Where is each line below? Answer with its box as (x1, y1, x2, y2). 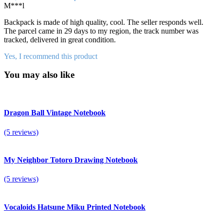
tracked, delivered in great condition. (4, 35, 116, 44)
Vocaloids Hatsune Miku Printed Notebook (4, 202, 145, 211)
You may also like (4, 70, 74, 80)
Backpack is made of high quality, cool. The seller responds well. (4, 18, 203, 26)
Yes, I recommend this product (4, 52, 97, 60)
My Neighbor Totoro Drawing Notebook (4, 155, 138, 164)
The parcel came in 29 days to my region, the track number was (4, 26, 199, 35)
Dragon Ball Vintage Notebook (4, 109, 106, 117)
